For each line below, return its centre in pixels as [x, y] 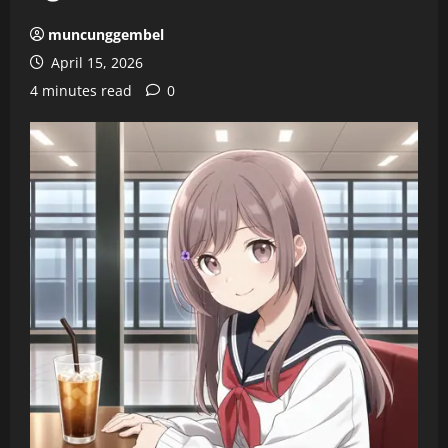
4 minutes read [81, 90]
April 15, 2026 [95, 62]
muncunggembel [106, 34]
